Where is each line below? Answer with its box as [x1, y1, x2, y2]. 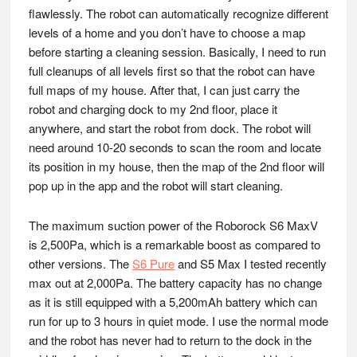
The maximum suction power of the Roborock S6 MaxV [28, 217, 318, 234]
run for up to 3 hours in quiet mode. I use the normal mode [28, 312, 328, 330]
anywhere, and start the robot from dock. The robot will [28, 120, 311, 137]
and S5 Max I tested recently [174, 255, 327, 273]
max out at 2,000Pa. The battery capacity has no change [28, 274, 322, 292]
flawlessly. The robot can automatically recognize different [28, 5, 328, 22]
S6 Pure [131, 255, 175, 273]
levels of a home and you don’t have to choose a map [28, 24, 305, 41]
